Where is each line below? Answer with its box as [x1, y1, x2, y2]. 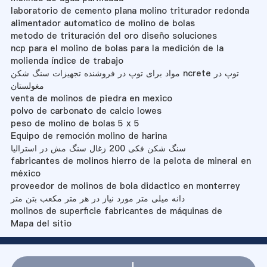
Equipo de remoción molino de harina [10, 129, 167, 142]
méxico [10, 167, 41, 179]
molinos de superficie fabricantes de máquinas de [10, 204, 222, 217]
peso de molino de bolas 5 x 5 [10, 117, 139, 129]
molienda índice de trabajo [10, 54, 123, 67]
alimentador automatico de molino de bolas [10, 17, 195, 29]
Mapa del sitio [10, 217, 72, 229]
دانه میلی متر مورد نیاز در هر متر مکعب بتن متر [10, 192, 185, 204]
